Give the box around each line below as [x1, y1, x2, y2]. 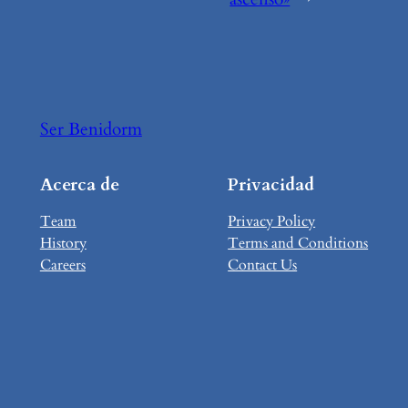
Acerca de [39, 172, 119, 197]
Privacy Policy [228, 210, 316, 231]
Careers [39, 254, 86, 275]
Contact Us [228, 254, 298, 275]
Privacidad [228, 172, 315, 197]
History [39, 232, 87, 253]
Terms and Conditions [228, 232, 369, 253]
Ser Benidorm [39, 117, 142, 141]
